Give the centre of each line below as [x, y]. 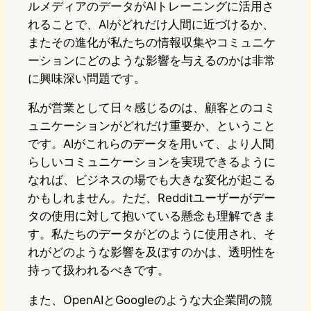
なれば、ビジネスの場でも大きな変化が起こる [152, 180]
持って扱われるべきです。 [99, 270]
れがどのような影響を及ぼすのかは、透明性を [152, 252]
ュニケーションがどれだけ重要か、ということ [152, 126]
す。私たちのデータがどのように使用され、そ [152, 234]
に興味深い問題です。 [87, 78]
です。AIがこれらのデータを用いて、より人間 [151, 144]
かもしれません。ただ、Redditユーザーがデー [152, 198]
